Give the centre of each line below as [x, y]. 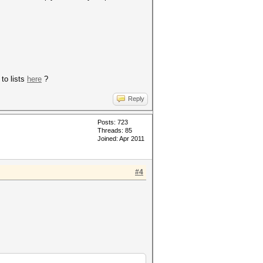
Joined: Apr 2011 [121, 139]
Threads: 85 [115, 130]
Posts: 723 [113, 122]
